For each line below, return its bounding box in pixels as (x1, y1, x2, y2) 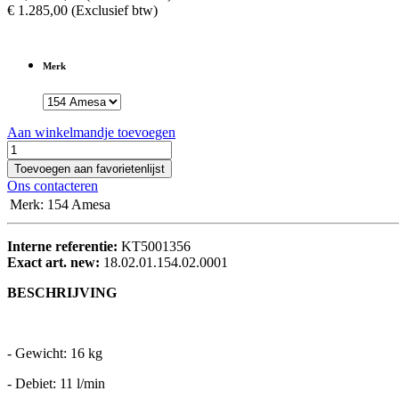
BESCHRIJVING (7, 285, 117, 301)
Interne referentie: (7, 239, 121, 255)
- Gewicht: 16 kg (7, 346, 102, 362)
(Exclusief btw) (71, 3, 158, 19)
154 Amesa (47, 197, 110, 213)
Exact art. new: (7, 255, 103, 271)
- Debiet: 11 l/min (7, 376, 105, 392)
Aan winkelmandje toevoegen (7, 125, 175, 141)
